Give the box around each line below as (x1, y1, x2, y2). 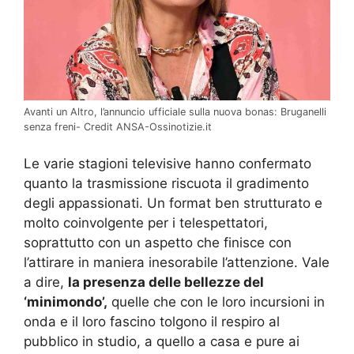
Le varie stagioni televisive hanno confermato (24, 156, 311, 172)
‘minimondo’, (24, 294, 107, 311)
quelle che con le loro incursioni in (107, 294, 325, 311)
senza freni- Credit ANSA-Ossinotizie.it (24, 120, 212, 133)
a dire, (24, 274, 68, 291)
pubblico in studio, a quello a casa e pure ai (24, 333, 299, 350)
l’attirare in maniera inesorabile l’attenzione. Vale (24, 254, 330, 271)
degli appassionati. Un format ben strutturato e (24, 195, 322, 212)
